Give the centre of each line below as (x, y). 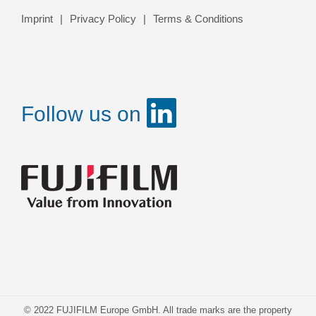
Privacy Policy (103, 19)
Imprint (37, 19)
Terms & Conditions (198, 19)
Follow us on (84, 114)
